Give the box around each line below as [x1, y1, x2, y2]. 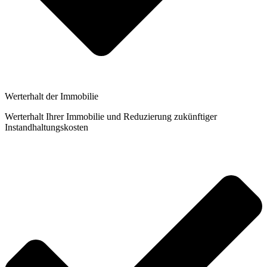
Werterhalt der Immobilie [5, 91, 98, 102]
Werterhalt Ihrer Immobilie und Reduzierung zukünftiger [5, 111, 217, 122]
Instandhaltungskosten [5, 122, 88, 133]
